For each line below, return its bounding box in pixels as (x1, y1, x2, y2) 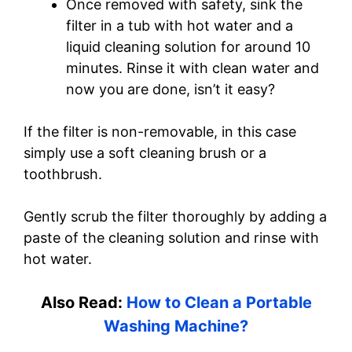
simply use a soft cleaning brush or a (24, 145, 266, 162)
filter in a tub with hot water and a (66, 17, 293, 35)
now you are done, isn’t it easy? (66, 81, 275, 98)
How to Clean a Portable (126, 293, 312, 313)
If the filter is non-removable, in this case (24, 123, 296, 141)
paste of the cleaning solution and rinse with (24, 229, 319, 247)
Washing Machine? (104, 317, 248, 336)
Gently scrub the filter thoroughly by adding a (24, 208, 327, 225)
